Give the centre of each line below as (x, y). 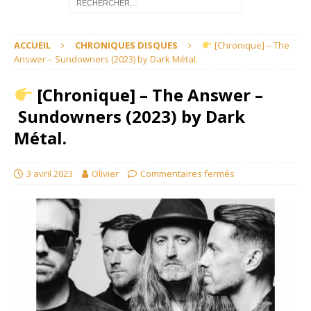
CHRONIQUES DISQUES (126, 45)
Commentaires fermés (187, 174)
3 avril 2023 (50, 174)
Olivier (105, 174)
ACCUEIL (32, 45)
